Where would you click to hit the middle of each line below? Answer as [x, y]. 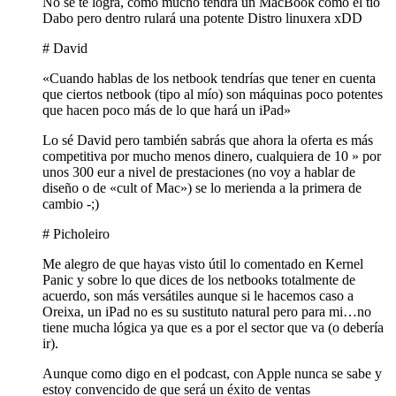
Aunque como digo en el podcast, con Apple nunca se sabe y [212, 374]
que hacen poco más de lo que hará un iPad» [167, 110]
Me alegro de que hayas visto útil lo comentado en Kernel [203, 264]
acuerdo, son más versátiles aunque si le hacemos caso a [198, 296]
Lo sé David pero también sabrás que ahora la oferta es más [208, 141]
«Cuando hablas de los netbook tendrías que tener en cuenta [209, 79]
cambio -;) [71, 204]
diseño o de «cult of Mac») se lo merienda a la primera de [202, 188]
